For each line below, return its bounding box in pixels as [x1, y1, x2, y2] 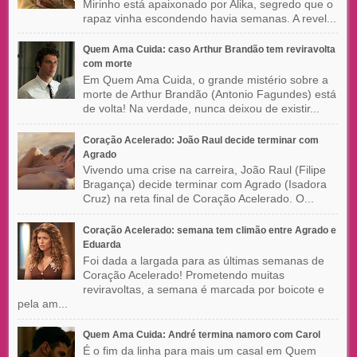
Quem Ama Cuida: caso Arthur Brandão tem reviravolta [82, 44, 335, 56]
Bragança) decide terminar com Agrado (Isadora [82, 178, 327, 191]
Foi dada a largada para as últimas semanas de [82, 253, 324, 267]
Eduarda [82, 238, 121, 250]
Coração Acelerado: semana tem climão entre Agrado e [82, 224, 336, 236]
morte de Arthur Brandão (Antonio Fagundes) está [82, 87, 336, 100]
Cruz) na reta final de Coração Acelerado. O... [82, 192, 314, 206]
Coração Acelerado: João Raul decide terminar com [82, 134, 319, 146]
